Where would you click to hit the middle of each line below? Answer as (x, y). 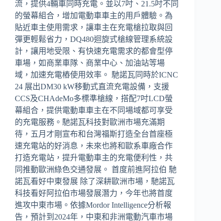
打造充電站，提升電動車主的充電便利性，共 (94, 157)
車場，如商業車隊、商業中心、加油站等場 (90, 63)
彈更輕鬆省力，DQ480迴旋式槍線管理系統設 (94, 39)
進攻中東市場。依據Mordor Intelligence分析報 (93, 205)
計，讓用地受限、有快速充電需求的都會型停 (94, 51)
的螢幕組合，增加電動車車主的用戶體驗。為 (94, 15)
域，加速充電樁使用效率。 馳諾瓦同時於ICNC (96, 74)
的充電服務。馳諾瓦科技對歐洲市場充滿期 (90, 122)
